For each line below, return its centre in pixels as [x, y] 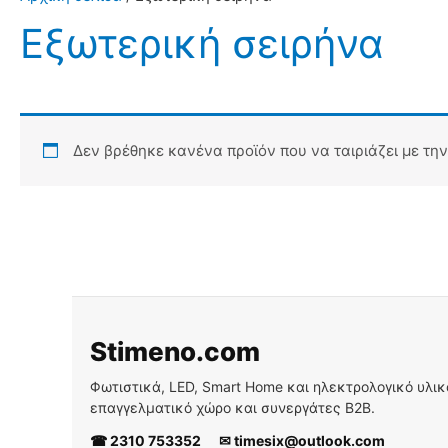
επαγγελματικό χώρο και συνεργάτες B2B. [232, 407]
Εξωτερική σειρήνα [202, 43]
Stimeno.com [175, 351]
